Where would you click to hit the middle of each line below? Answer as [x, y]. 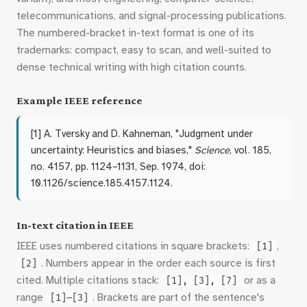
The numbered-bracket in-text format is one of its [135, 33]
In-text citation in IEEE [75, 225]
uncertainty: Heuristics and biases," [113, 150]
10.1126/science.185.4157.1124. [102, 183]
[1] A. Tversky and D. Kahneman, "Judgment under [142, 134]
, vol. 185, [250, 150]
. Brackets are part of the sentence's [179, 297]
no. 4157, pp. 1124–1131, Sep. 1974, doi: [118, 167]
